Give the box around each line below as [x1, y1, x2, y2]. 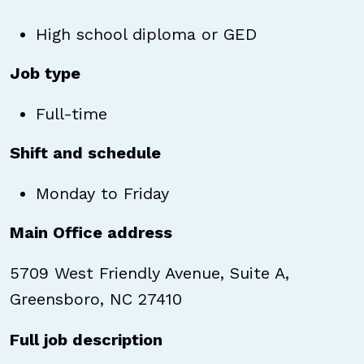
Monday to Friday [36, 184, 169, 203]
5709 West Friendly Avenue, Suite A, [10, 263, 289, 283]
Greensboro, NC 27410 [10, 289, 182, 309]
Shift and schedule [10, 143, 161, 162]
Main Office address [10, 223, 172, 242]
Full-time [36, 104, 107, 123]
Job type [10, 63, 80, 83]
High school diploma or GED [36, 24, 257, 44]
